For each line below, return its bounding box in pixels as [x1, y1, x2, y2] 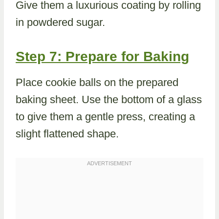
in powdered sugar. [16, 16, 105, 28]
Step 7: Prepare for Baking [16, 49, 189, 64]
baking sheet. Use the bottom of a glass [16, 93, 202, 106]
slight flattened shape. [16, 128, 119, 140]
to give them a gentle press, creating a [16, 110, 195, 123]
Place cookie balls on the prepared [16, 76, 178, 88]
